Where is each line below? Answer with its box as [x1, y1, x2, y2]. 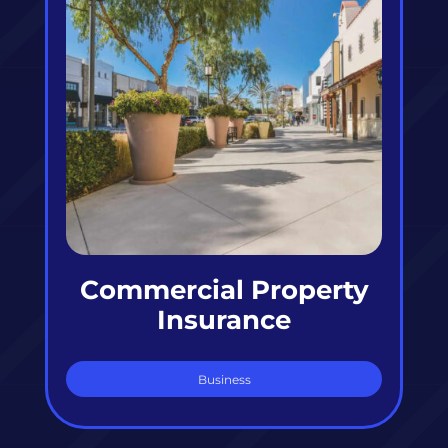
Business [197, 372, 251, 388]
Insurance [157, 304, 291, 336]
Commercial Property [79, 274, 369, 306]
